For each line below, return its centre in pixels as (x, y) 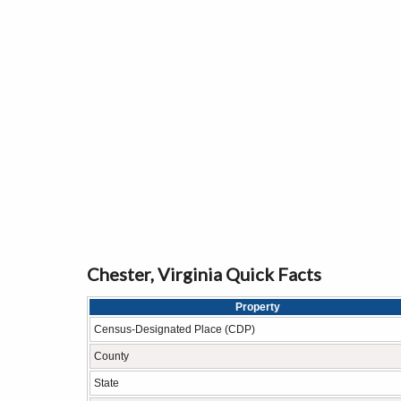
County (111, 356)
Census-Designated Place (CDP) (175, 329)
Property (257, 307)
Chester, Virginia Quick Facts (204, 274)
